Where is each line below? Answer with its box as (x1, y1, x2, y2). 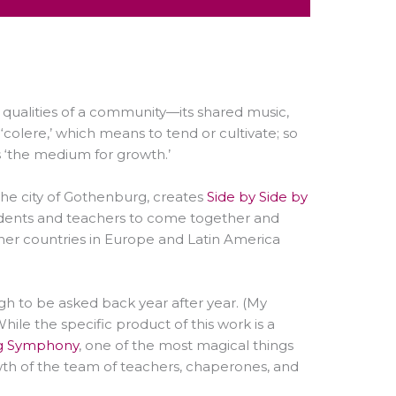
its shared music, (179, 103, 289, 120)
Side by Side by (207, 187, 308, 205)
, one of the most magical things (79, 336, 293, 354)
